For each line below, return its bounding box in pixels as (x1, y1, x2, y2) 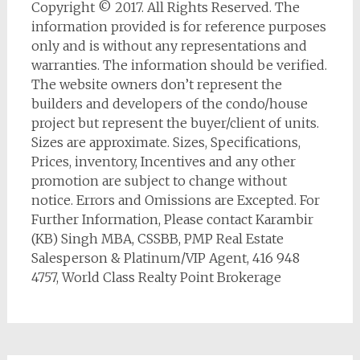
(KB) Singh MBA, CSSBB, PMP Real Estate (31, 231, 284, 247)
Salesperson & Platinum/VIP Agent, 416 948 (31, 250, 300, 267)
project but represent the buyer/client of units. (31, 115, 319, 132)
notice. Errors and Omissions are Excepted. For (31, 192, 320, 209)
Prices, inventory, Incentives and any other (31, 153, 296, 170)
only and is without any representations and (31, 38, 307, 55)
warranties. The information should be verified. (31, 57, 327, 74)
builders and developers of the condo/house (31, 96, 308, 112)
